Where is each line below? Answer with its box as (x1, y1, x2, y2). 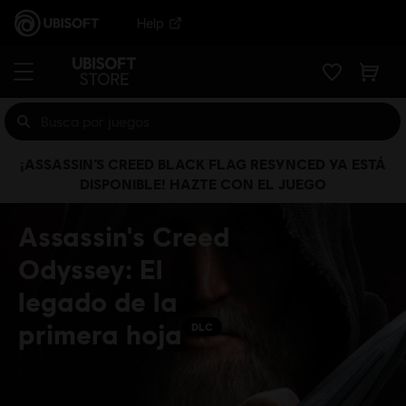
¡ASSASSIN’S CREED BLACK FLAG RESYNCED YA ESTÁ (20, 155, 386, 172)
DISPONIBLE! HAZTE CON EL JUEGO (80, 175, 326, 192)
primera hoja (18, 317, 182, 350)
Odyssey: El (18, 252, 163, 285)
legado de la (18, 285, 178, 317)
